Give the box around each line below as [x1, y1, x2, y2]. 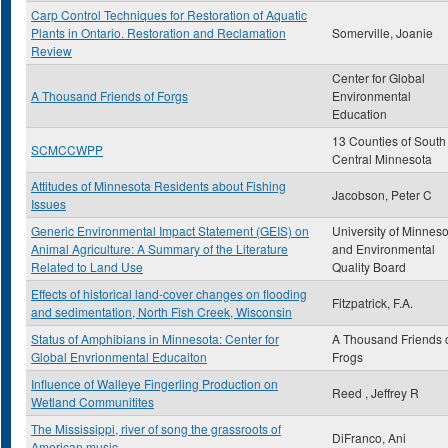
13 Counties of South [332, 132, 446, 149]
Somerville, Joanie [332, 24, 433, 41]
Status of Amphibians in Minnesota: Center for [31, 330, 279, 347]
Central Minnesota [332, 150, 432, 167]
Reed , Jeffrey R [332, 384, 419, 401]
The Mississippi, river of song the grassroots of [31, 420, 281, 437]
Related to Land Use [31, 258, 143, 275]
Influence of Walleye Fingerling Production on [31, 375, 278, 392]
